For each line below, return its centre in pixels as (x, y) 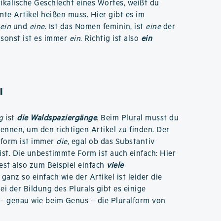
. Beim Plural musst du (138, 118)
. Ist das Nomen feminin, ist (95, 27)
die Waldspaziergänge (57, 118)
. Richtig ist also (111, 39)
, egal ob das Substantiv (111, 142)
